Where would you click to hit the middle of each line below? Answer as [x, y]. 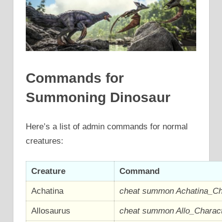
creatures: [45, 141]
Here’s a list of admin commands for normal [107, 127]
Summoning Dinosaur [98, 97]
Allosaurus [51, 211]
